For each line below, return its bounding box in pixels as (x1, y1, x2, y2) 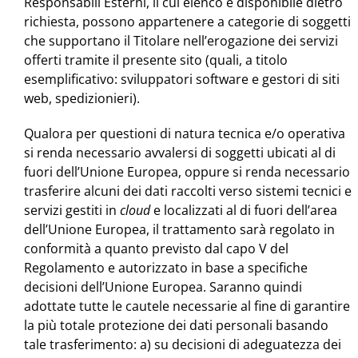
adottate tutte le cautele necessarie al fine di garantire (24, 297, 350, 316)
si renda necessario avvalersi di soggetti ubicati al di (24, 144, 336, 162)
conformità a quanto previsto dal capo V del (24, 240, 288, 258)
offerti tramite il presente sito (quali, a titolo (24, 51, 288, 70)
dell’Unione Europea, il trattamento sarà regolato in (24, 221, 335, 239)
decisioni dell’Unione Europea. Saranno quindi (24, 278, 302, 296)
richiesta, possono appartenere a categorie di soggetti (24, 13, 351, 31)
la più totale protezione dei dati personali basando (24, 316, 328, 335)
